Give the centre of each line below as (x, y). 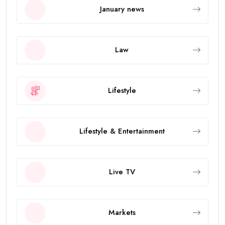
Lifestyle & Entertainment (122, 131)
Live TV (122, 172)
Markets (122, 213)
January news (122, 9)
